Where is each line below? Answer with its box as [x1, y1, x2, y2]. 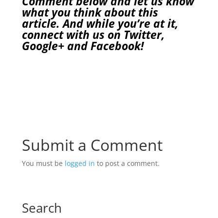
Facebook [90, 38, 141, 54]
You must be [21, 159, 65, 168]
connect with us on [21, 27, 124, 43]
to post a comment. [94, 159, 160, 168]
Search [21, 199, 62, 217]
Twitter [123, 27, 162, 43]
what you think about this [21, 4, 158, 20]
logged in [64, 159, 95, 168]
